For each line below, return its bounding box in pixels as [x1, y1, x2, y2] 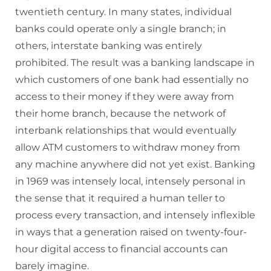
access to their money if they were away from [15, 91, 234, 103]
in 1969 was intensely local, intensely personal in [15, 175, 246, 188]
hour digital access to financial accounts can [15, 243, 228, 255]
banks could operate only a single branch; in [15, 23, 226, 35]
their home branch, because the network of [15, 108, 226, 120]
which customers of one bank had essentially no [15, 74, 249, 86]
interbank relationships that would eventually [15, 125, 237, 137]
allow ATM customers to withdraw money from [15, 142, 240, 154]
